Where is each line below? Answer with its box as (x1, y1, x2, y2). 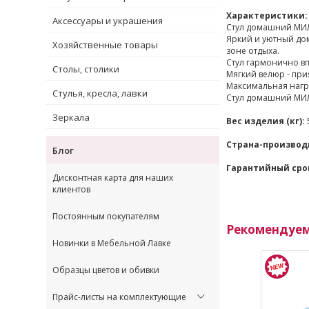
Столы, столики (52, 62, 119, 75)
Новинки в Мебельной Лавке (52, 237, 171, 249)
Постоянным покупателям (52, 210, 159, 222)
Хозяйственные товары (52, 38, 158, 51)
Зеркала (52, 110, 90, 123)
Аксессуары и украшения (52, 14, 163, 27)
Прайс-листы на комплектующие (52, 290, 186, 303)
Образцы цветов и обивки (52, 263, 159, 276)
